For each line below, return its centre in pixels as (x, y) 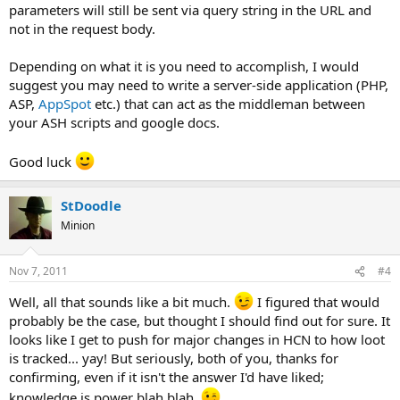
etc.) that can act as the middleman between (228, 103)
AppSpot (65, 103)
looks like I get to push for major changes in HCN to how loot (197, 339)
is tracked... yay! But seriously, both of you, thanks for (174, 358)
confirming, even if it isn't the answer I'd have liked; (167, 377)
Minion (78, 225)
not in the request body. (82, 28)
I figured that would (317, 302)
